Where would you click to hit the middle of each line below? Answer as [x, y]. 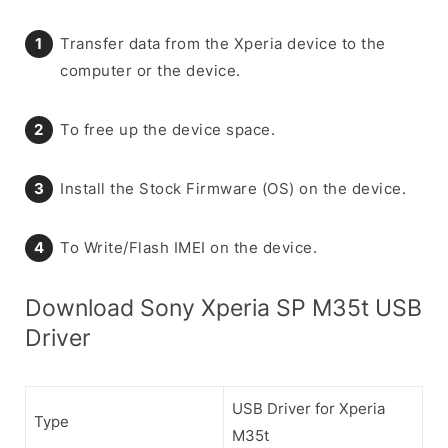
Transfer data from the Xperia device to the [223, 43]
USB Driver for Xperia [308, 408]
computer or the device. [150, 70]
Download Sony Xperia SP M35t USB [223, 307]
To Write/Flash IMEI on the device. [188, 247]
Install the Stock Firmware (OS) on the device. [233, 188]
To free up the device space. [167, 129]
